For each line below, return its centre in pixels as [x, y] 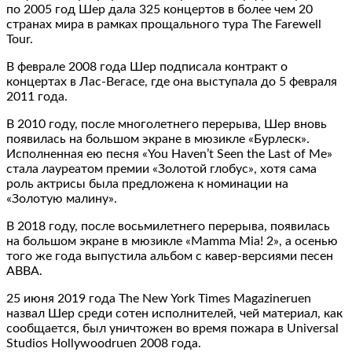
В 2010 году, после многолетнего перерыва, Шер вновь [167, 124]
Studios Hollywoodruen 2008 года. [104, 343]
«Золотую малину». [62, 198]
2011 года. [37, 96]
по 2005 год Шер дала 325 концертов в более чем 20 [159, 9]
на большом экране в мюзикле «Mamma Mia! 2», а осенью [172, 241]
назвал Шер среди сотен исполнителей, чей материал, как [174, 313]
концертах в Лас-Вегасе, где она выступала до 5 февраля [172, 81]
